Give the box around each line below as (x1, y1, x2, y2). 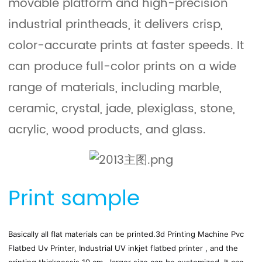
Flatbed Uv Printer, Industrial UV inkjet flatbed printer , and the (8, 243, 239, 253)
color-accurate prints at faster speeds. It (8, 36, 244, 56)
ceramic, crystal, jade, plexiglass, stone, (8, 99, 236, 119)
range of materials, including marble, (8, 78, 222, 98)
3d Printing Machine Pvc (156, 229, 244, 239)
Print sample (8, 182, 140, 217)
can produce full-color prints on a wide (8, 57, 237, 77)
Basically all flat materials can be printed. (8, 229, 156, 239)
